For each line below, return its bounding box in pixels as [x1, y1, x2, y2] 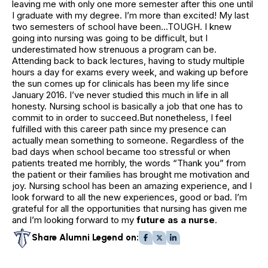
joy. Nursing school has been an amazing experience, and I [12, 180, 252, 192]
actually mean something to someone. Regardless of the [12, 135, 244, 147]
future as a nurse [136, 214, 215, 226]
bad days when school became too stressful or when [12, 146, 230, 158]
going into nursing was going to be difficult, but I [12, 32, 208, 44]
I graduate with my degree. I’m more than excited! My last [12, 10, 249, 22]
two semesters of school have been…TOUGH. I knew [12, 21, 232, 33]
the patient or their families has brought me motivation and [12, 169, 249, 181]
